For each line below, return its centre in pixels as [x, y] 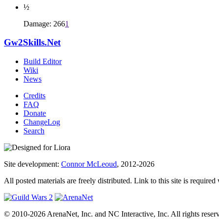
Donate [35, 113]
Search [34, 131]
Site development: [33, 164]
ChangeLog [42, 122]
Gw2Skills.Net [32, 43]
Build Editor [43, 62]
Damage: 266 [44, 23]
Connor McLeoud [89, 164]
